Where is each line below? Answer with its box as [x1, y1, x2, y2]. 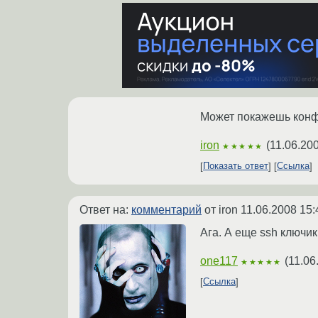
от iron [202, 203, 241, 216]
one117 [200, 254, 238, 267]
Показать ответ [203, 160, 268, 172]
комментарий [131, 203, 202, 216]
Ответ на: [79, 203, 131, 216]
